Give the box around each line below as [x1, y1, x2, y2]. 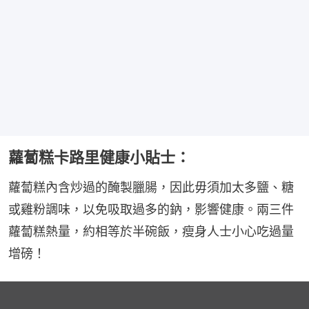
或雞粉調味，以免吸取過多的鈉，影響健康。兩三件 [8, 202, 294, 217]
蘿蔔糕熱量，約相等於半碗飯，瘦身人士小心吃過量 [8, 224, 294, 239]
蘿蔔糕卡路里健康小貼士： [8, 148, 190, 167]
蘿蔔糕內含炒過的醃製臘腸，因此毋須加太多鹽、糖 [8, 180, 294, 195]
